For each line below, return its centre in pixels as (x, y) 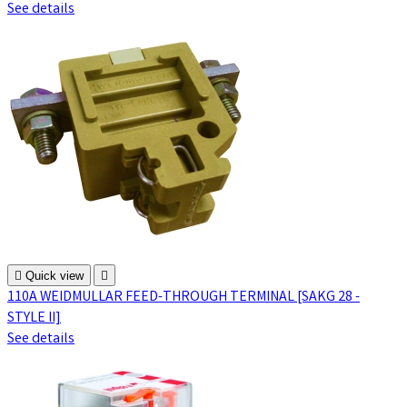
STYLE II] (34, 318)
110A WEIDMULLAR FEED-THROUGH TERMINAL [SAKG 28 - (184, 297)
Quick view (55, 275)
